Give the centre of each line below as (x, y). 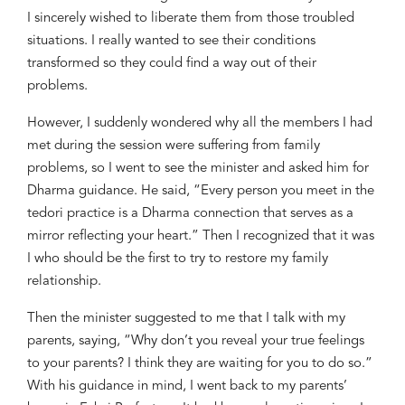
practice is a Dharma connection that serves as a (208, 214)
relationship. (64, 282)
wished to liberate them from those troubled (222, 19)
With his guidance (80, 386)
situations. (59, 41)
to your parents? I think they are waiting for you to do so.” (200, 364)
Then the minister (79, 319)
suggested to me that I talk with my (238, 319)
